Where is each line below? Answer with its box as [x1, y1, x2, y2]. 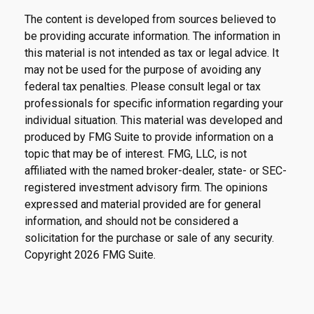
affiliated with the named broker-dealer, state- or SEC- [25, 163, 287, 177]
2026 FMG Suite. [74, 247, 156, 261]
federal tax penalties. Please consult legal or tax [25, 79, 261, 93]
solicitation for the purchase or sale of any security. [25, 231, 274, 245]
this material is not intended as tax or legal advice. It [25, 46, 279, 60]
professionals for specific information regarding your [25, 96, 283, 110]
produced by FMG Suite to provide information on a [25, 130, 273, 144]
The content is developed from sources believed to [25, 12, 276, 26]
